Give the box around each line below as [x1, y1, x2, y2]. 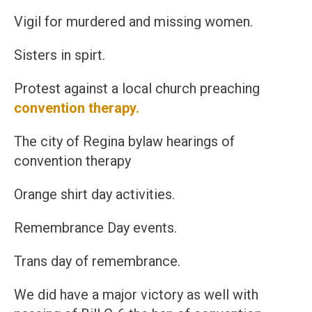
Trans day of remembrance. [14, 253, 180, 270]
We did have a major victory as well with [14, 286, 258, 304]
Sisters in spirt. [14, 47, 105, 64]
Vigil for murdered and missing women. [14, 13, 253, 31]
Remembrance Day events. [14, 219, 177, 237]
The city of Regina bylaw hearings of [14, 133, 235, 150]
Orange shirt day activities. [14, 186, 175, 203]
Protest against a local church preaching [14, 80, 260, 97]
